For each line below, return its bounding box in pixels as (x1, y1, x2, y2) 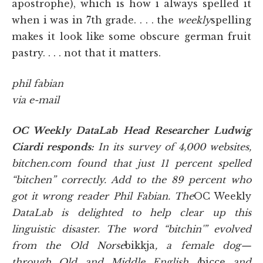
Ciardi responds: (12, 140, 95, 153)
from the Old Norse (12, 239, 125, 251)
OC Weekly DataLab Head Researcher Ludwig (12, 124, 251, 136)
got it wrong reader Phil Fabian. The (12, 190, 194, 202)
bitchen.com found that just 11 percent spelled (12, 157, 251, 169)
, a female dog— (155, 239, 251, 251)
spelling (211, 14, 251, 26)
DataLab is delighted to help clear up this (12, 206, 251, 218)
